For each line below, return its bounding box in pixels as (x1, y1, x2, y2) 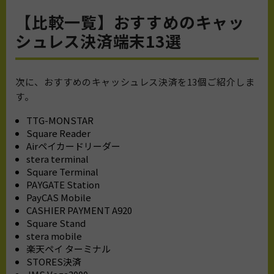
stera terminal (26, 152, 89, 165)
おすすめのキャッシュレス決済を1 (43, 75, 193, 88)
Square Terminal (26, 165, 98, 178)
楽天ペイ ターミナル (26, 242, 111, 255)
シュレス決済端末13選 (15, 29, 182, 52)
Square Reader (26, 126, 91, 139)
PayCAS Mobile (26, 190, 91, 204)
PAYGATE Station (26, 177, 100, 191)
